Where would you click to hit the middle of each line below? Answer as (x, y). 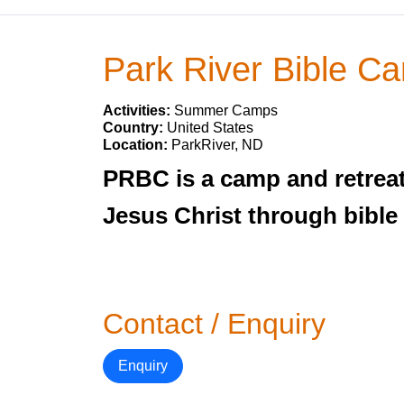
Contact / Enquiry (214, 324)
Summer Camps (226, 110)
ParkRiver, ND (217, 145)
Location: (137, 145)
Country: (135, 128)
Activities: (138, 110)
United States (210, 128)
